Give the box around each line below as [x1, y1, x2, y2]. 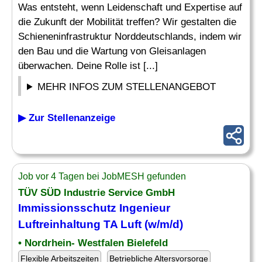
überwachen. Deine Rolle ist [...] [18, 60, 158, 71]
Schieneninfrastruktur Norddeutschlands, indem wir [18, 31, 242, 42]
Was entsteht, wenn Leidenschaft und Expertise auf [18, 2, 242, 13]
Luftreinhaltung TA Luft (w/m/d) [18, 218, 183, 230]
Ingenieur [116, 202, 170, 214]
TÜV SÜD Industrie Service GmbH [18, 187, 175, 198]
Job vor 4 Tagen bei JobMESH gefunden [18, 171, 186, 181]
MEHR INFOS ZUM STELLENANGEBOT [37, 81, 216, 92]
